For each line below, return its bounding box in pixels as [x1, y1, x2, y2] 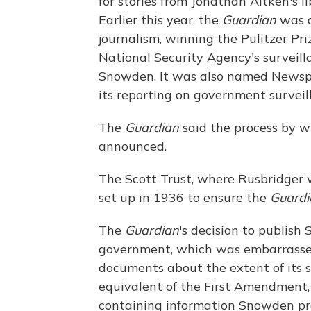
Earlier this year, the [99, 12, 222, 28]
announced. [99, 138, 167, 154]
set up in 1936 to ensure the [99, 190, 270, 205]
